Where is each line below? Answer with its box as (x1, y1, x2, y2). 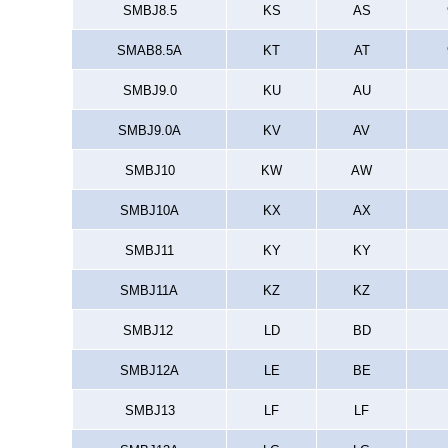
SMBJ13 (124, 403, 175, 418)
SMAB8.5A (116, 43, 182, 58)
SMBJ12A (119, 363, 179, 378)
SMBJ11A (120, 283, 178, 298)
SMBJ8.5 (122, 3, 177, 18)
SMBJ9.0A (117, 123, 181, 138)
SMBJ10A (119, 203, 179, 218)
